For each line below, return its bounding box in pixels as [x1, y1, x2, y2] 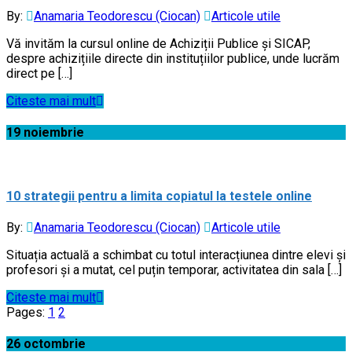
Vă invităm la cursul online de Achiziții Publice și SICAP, [6, 35, 310, 51]
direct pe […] [6, 65, 72, 81]
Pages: [6, 304, 48, 320]
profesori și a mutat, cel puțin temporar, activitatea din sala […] [6, 262, 342, 277]
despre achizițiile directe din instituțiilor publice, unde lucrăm [6, 50, 339, 66]
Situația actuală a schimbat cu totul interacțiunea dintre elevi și [6, 247, 346, 262]
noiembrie [24, 125, 84, 141]
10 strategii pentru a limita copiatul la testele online [6, 188, 312, 203]
